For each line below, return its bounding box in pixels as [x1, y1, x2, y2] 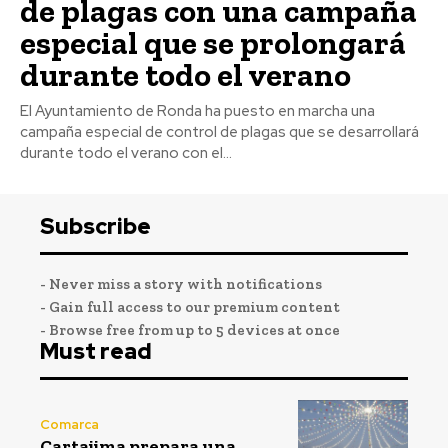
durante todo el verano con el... [20, 142, 232, 163]
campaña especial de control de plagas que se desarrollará [20, 121, 419, 142]
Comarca [40, 416, 99, 434]
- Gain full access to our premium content [40, 297, 340, 316]
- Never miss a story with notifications [40, 274, 322, 293]
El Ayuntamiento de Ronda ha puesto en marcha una [20, 100, 375, 121]
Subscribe [40, 211, 151, 241]
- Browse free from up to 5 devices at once [40, 320, 340, 339]
